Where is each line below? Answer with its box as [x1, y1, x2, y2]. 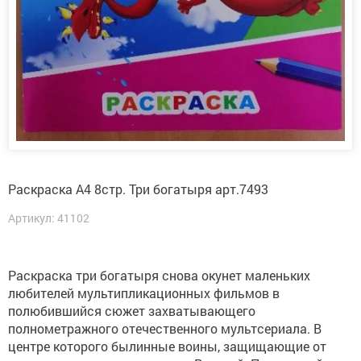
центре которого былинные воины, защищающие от [8, 338, 326, 355]
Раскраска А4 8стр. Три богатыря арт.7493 [8, 180, 268, 197]
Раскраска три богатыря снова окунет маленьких [8, 267, 310, 284]
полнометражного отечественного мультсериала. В [8, 320, 322, 337]
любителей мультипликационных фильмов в [8, 284, 280, 301]
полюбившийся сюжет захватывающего [8, 302, 255, 319]
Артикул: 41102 [8, 210, 89, 226]
